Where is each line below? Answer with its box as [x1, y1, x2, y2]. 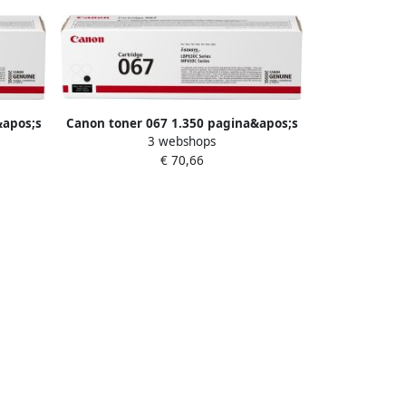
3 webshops [148, 133, 216, 150]
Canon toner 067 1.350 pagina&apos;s [65, 114, 298, 131]
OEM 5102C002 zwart [116, 133, 247, 150]
